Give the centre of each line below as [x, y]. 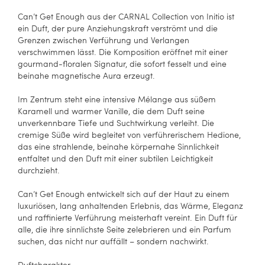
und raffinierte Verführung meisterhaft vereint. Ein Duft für [127, 218]
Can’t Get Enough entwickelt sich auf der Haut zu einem [124, 194]
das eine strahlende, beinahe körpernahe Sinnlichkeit [118, 147]
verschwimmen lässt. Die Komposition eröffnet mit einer [123, 52]
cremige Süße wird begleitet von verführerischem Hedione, [129, 135]
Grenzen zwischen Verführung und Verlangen [104, 40]
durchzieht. [39, 170]
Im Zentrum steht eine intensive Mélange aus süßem [117, 99]
